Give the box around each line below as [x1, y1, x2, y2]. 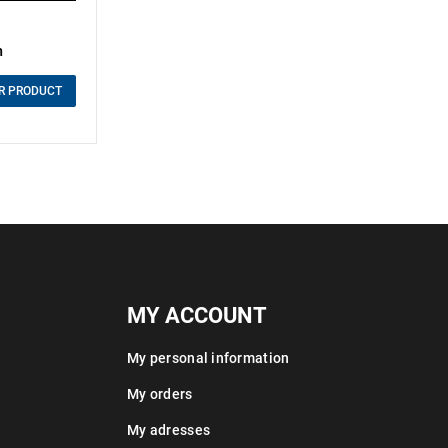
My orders [127, 386, 193, 402]
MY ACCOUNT [127, 303, 267, 328]
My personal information [127, 350, 290, 366]
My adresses [127, 422, 211, 438]
